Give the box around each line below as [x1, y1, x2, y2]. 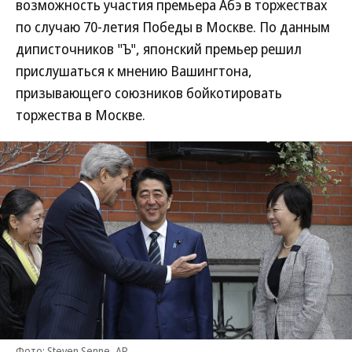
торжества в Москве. [16, 105, 145, 124]
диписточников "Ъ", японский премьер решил [16, 39, 302, 58]
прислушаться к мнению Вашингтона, [16, 61, 252, 80]
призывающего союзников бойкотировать [16, 83, 282, 102]
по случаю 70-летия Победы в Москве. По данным [16, 17, 330, 36]
